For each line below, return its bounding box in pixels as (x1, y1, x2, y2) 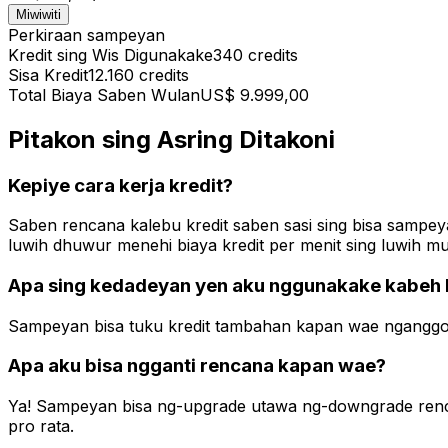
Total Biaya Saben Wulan (8, 84, 200, 105)
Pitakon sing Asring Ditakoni (8, 124, 335, 154)
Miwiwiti (16, 6, 61, 22)
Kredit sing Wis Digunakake (8, 44, 213, 65)
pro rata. (8, 416, 74, 437)
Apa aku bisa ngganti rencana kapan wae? (8, 354, 386, 378)
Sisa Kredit (8, 64, 88, 85)
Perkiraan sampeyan (8, 24, 165, 45)
